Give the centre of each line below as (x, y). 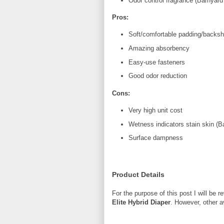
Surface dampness (155, 138)
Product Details (138, 175)
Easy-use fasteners (156, 62)
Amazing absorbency (159, 48)
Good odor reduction (157, 76)
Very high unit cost (155, 110)
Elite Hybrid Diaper (141, 202)
